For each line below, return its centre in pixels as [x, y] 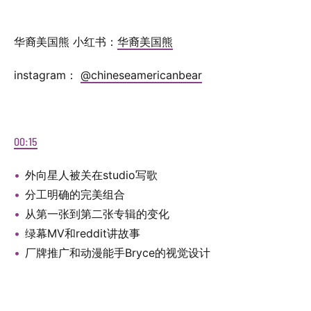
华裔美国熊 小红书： [66, 42]
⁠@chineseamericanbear [141, 75]
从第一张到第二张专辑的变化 [97, 214]
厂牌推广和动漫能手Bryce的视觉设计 [118, 253]
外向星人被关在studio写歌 [91, 175]
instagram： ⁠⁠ [47, 75]
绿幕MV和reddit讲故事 [83, 233]
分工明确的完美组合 [75, 194]
